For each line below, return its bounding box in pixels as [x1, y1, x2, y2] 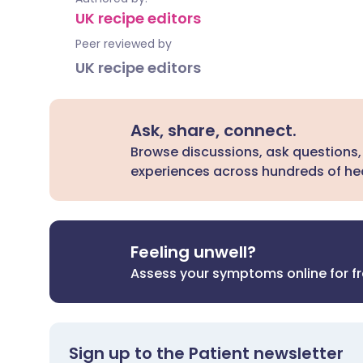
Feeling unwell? [130, 241, 257, 263]
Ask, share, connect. [130, 119, 297, 142]
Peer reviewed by [75, 36, 172, 52]
